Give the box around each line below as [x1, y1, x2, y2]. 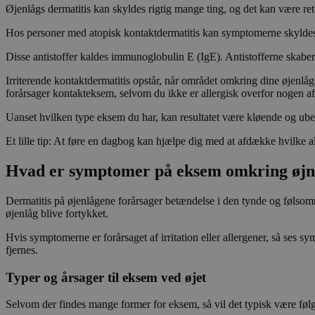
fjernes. [6, 243, 38, 256]
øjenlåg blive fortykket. [6, 207, 108, 219]
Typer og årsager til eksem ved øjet [6, 269, 206, 285]
